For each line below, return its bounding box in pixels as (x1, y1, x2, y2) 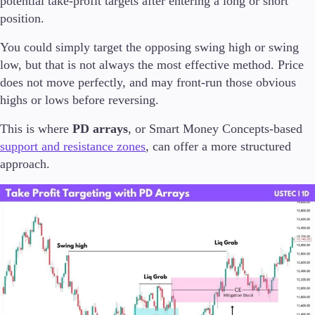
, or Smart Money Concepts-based (128, 122, 302, 136)
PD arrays (72, 122, 128, 136)
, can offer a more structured (146, 139, 291, 154)
